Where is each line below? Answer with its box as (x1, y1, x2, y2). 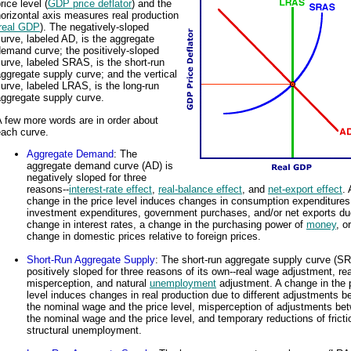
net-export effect (268, 183, 342, 196)
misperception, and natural (27, 277, 150, 290)
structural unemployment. (27, 324, 142, 337)
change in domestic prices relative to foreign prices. (27, 230, 261, 243)
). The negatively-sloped (40, 21, 149, 34)
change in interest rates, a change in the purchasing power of (27, 219, 306, 231)
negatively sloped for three (27, 172, 147, 184)
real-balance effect (158, 183, 242, 196)
